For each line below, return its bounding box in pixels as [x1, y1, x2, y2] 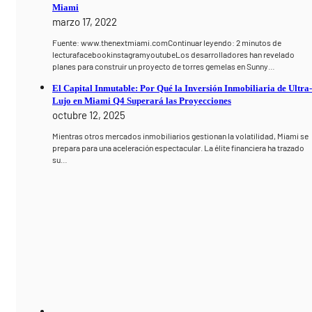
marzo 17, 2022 [52, 15, 118, 29]
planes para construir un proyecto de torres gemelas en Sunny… [52, 61, 276, 72]
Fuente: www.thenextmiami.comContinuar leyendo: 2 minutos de [52, 38, 282, 48]
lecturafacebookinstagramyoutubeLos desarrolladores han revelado [52, 49, 295, 60]
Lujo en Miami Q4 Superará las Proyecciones [52, 95, 232, 107]
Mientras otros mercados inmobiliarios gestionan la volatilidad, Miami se [52, 131, 309, 141]
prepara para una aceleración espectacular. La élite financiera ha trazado [52, 143, 305, 153]
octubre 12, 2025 [52, 109, 126, 122]
